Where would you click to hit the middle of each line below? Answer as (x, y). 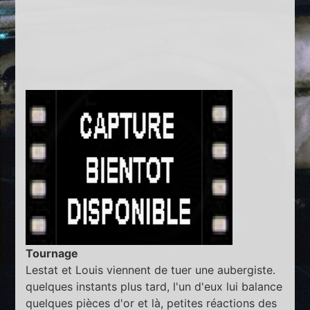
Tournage (52, 254)
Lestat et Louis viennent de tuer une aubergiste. (151, 270)
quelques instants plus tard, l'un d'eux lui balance (154, 287)
